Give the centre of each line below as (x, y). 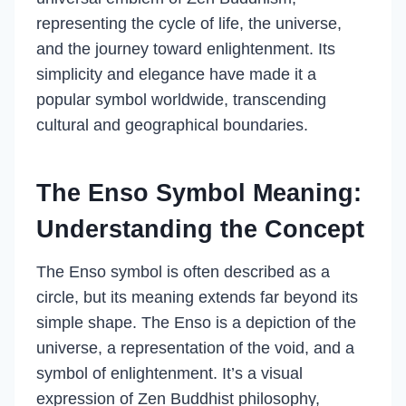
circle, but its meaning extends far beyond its (197, 297)
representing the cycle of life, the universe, (189, 24)
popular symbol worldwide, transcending (181, 100)
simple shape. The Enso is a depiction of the (196, 323)
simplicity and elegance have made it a (176, 74)
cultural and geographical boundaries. (172, 125)
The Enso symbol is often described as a (183, 272)
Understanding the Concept (200, 229)
